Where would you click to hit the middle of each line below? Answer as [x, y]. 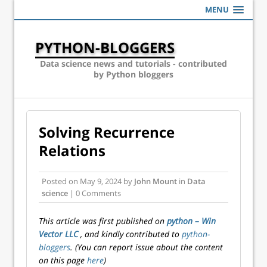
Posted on [61, 181]
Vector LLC [60, 234]
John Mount [156, 181]
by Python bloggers [133, 74]
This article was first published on [103, 221]
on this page [63, 260]
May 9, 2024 [101, 181]
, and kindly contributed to [131, 234]
